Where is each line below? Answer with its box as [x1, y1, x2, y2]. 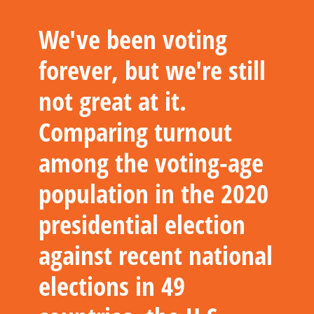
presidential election [39, 206, 245, 242]
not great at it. [39, 83, 186, 118]
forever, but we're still [39, 52, 266, 88]
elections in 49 [39, 268, 185, 303]
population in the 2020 [39, 175, 268, 211]
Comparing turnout [39, 114, 232, 149]
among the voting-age [39, 144, 264, 180]
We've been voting [39, 21, 227, 57]
